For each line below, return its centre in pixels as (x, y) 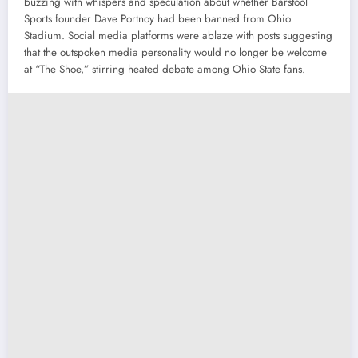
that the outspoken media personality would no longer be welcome (175, 52)
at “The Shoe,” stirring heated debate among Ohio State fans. (165, 69)
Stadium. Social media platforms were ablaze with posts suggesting (178, 35)
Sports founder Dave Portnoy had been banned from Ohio (157, 18)
